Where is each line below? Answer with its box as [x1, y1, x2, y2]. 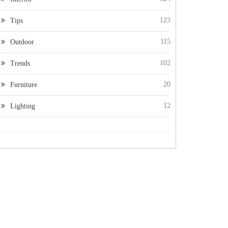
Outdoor [10, 38, 34, 46]
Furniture [10, 81, 37, 89]
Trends [10, 60, 30, 67]
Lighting [10, 102, 35, 110]
